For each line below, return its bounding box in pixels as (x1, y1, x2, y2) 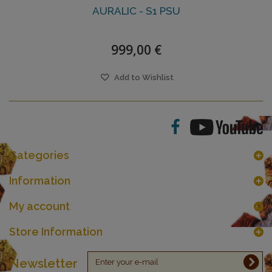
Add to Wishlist (112, 73, 174, 83)
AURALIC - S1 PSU (92, 5, 180, 18)
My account (9, 200, 70, 213)
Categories (9, 149, 69, 162)
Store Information (9, 225, 103, 239)
